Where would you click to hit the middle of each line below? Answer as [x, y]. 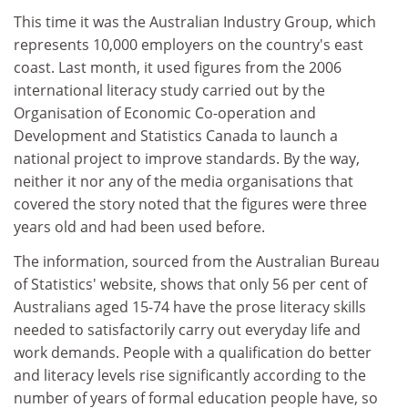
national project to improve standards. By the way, [187, 158]
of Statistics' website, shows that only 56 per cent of [190, 284]
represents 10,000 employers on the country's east [189, 45]
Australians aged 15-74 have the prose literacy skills [190, 306]
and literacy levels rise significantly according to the [190, 375]
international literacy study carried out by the [169, 90]
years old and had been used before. [139, 227]
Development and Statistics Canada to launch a [176, 136]
